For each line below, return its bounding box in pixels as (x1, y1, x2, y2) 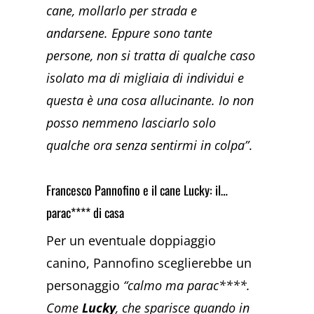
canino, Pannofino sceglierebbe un (46, 254, 252, 271)
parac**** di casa (46, 203, 125, 221)
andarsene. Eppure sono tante (46, 25, 213, 42)
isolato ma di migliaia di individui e (46, 69, 245, 87)
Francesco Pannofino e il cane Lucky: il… (46, 180, 228, 199)
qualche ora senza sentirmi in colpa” (46, 137, 250, 154)
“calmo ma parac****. (123, 276, 251, 294)
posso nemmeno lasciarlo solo (46, 114, 217, 132)
